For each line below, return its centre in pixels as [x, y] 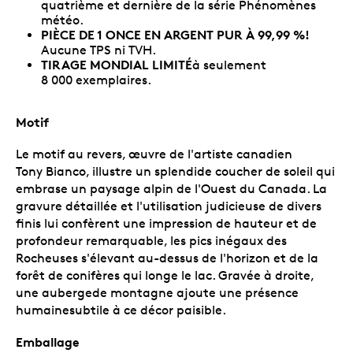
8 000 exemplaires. [96, 80]
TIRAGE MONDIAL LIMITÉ [117, 64]
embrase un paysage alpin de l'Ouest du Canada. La [171, 188]
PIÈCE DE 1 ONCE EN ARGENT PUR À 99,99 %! [175, 34]
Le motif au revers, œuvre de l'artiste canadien [154, 154]
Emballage [48, 342]
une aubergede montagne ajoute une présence [157, 292]
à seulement [229, 65]
